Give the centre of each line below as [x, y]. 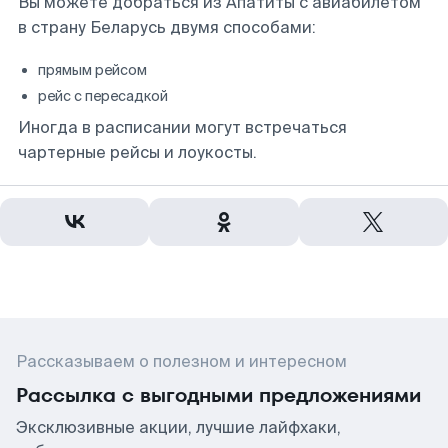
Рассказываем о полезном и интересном [181, 361]
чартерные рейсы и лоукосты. [137, 152]
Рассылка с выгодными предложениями [218, 395]
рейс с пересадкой [103, 96]
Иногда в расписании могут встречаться [182, 127]
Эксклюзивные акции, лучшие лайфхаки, [178, 427]
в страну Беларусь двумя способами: [167, 27]
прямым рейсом [92, 70]
